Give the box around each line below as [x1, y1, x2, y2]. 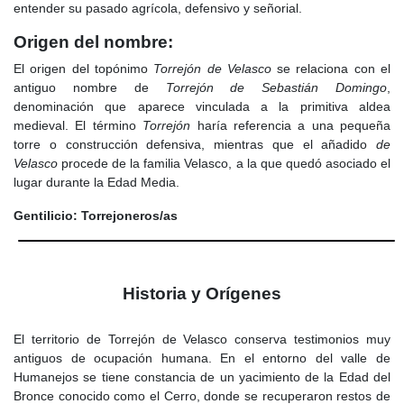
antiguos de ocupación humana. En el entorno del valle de [14, 350, 390, 365]
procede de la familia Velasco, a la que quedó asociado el [58, 156, 390, 171]
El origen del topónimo [14, 61, 154, 77]
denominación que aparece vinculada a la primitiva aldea [14, 99, 390, 115]
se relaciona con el [271, 61, 391, 77]
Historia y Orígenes [123, 283, 281, 303]
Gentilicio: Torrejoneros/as [14, 208, 178, 224]
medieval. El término [14, 118, 143, 133]
